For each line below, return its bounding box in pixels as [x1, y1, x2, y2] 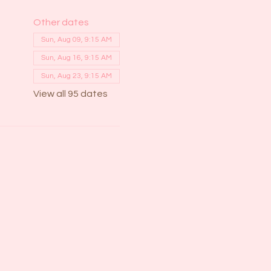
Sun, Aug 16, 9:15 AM [41, 54, 112, 62]
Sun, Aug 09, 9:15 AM [41, 36, 112, 44]
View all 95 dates [33, 89, 108, 99]
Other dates [33, 18, 89, 27]
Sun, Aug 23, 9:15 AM [41, 72, 112, 80]
